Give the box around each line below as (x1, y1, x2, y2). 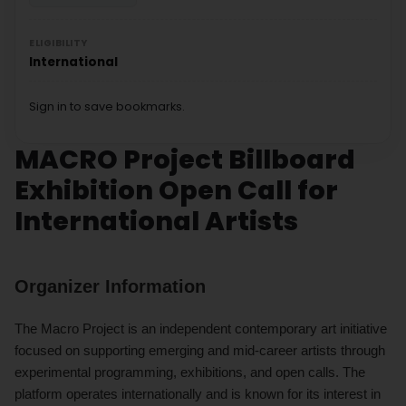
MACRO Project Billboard (14, 140, 355, 178)
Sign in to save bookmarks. (29, 98, 185, 114)
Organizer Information (14, 275, 206, 296)
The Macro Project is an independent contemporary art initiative (14, 320, 387, 336)
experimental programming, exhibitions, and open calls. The (14, 363, 365, 380)
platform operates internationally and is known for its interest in (14, 385, 381, 401)
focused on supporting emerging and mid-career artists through (14, 342, 385, 358)
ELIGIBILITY (29, 35, 88, 50)
